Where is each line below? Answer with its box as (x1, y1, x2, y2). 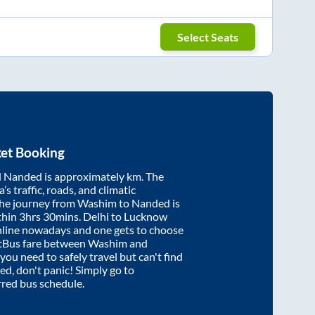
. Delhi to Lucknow (79, 210, 167, 224)
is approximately (42, 169, 127, 184)
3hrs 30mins (19, 210, 79, 224)
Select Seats (177, 30, 239, 44)
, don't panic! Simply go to (12, 263, 134, 277)
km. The (127, 169, 164, 184)
